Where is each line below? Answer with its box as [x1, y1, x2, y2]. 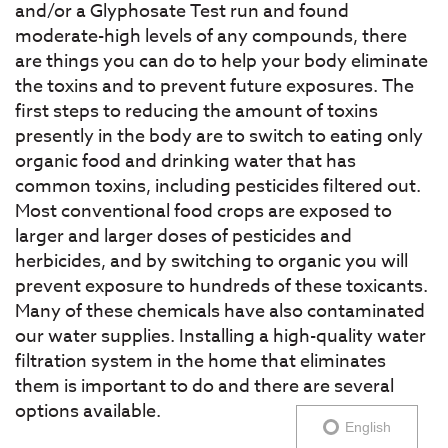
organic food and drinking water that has [15, 148, 356, 176]
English [341, 419, 391, 435]
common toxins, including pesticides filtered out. [15, 173, 421, 201]
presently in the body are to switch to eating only [15, 123, 423, 151]
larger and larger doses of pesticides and [15, 223, 352, 251]
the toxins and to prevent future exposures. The [15, 73, 414, 101]
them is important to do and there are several [15, 373, 394, 401]
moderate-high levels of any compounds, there [15, 23, 407, 51]
